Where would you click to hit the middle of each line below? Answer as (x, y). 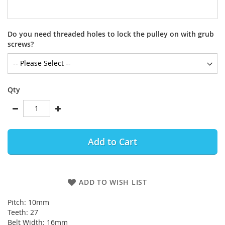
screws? (21, 44)
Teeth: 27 (23, 212)
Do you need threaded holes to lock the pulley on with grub (111, 34)
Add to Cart (113, 141)
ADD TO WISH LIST (113, 182)
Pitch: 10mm (28, 202)
